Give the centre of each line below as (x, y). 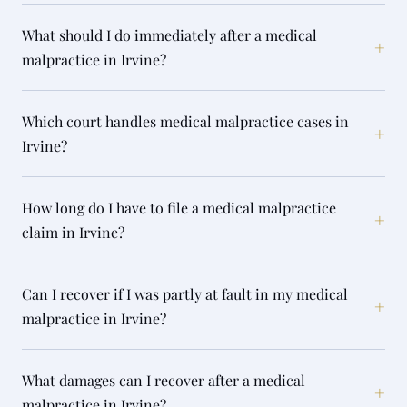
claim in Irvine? (73, 232)
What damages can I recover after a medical (164, 380)
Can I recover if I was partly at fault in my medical (185, 294)
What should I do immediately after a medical (169, 35)
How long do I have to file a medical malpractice (179, 208)
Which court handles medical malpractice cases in (185, 121)
